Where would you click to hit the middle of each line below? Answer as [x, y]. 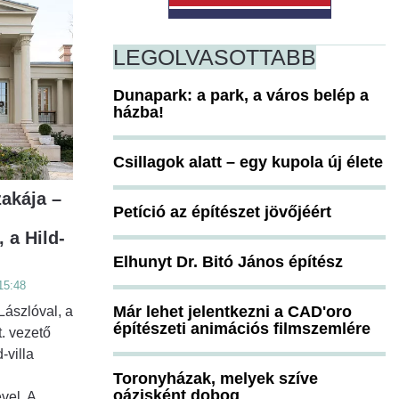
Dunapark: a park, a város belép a [241, 95]
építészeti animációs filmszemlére [242, 328]
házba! [138, 112]
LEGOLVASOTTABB [215, 57]
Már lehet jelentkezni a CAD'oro [232, 311]
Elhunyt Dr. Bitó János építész [228, 261]
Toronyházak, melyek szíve [216, 378]
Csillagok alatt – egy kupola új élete [248, 162]
